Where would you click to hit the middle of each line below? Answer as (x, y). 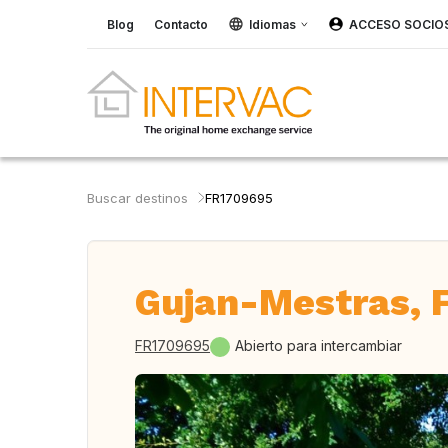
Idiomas (272, 24)
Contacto (181, 24)
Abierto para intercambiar (318, 345)
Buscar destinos (137, 198)
